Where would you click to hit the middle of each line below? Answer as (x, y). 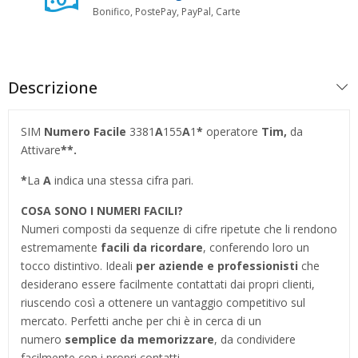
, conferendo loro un (256, 247)
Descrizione (53, 87)
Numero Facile (85, 131)
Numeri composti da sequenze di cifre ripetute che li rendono (179, 229)
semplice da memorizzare (139, 339)
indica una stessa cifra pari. (122, 180)
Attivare (41, 149)
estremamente (61, 247)
